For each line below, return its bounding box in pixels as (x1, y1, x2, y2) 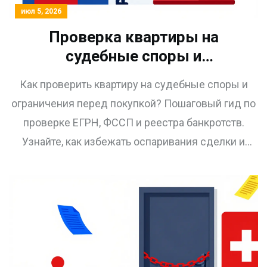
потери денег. (100, 154, 167, 167)
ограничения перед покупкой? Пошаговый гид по (11, 97, 256, 110)
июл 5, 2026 (21, 7, 61, 16)
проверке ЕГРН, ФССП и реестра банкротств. (23, 116, 244, 129)
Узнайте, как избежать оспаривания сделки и (22, 135, 245, 148)
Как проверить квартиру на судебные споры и (19, 78, 248, 91)
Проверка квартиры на (48, 28, 219, 46)
